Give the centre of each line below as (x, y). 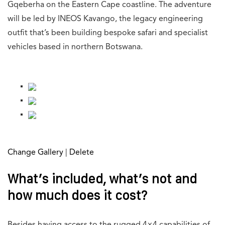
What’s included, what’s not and (102, 179)
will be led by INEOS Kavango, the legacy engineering (105, 19)
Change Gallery (35, 153)
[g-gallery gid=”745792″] (53, 139)
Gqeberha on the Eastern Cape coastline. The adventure (109, 5)
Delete (82, 153)
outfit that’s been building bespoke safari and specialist (108, 33)
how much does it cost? (77, 196)
